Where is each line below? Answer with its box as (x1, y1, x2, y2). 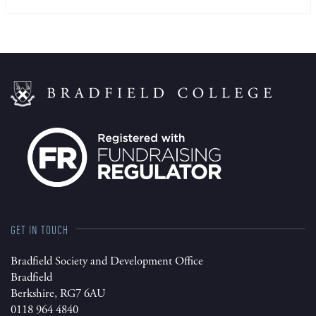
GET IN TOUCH (11, 221, 68, 237)
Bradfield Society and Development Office (11, 253, 203, 269)
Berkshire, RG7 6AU (11, 286, 105, 301)
